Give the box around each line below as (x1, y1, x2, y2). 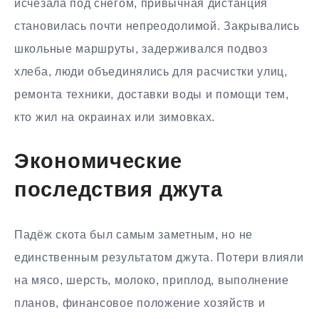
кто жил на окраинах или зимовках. (14, 111, 216, 124)
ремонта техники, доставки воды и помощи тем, (14, 88, 289, 101)
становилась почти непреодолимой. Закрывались (14, 20, 300, 33)
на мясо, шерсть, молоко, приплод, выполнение (14, 274, 289, 287)
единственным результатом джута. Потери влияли (14, 251, 304, 264)
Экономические (14, 152, 183, 173)
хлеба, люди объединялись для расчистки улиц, (14, 66, 288, 78)
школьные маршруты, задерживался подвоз (14, 43, 268, 56)
